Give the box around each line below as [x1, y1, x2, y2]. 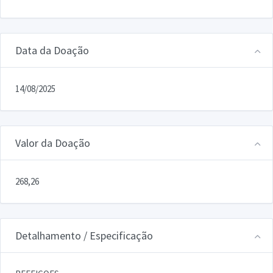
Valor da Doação [15, 135, 90, 150]
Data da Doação [15, 43, 89, 57]
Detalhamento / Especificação [15, 228, 153, 243]
